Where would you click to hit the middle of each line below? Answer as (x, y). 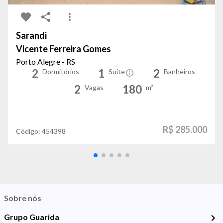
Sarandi (31, 36)
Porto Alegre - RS (46, 62)
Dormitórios (61, 72)
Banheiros (179, 72)
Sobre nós (23, 198)
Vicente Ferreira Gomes (63, 49)
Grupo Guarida (32, 217)
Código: (29, 131)
